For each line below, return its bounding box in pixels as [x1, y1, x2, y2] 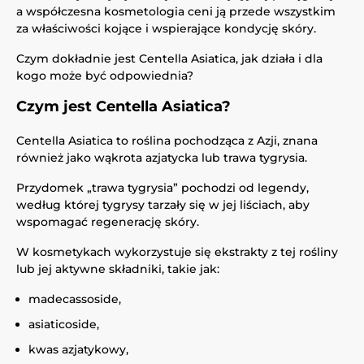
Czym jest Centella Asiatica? [16, 97, 231, 115]
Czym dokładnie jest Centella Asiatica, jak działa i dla [16, 51, 323, 66]
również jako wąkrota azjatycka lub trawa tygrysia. [16, 150, 307, 165]
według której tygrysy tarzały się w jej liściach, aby [16, 197, 310, 212]
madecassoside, [28, 292, 121, 306]
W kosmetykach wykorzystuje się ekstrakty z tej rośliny [16, 245, 338, 259]
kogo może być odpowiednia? [16, 68, 193, 83]
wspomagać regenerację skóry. [16, 214, 199, 229]
